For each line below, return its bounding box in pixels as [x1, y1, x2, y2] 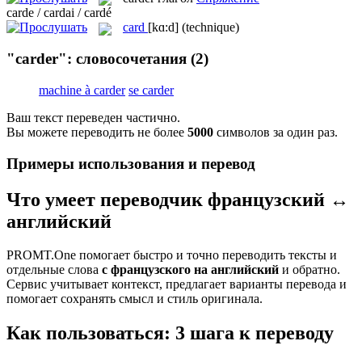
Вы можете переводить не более [6, 124, 187, 139]
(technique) [182, 20, 239, 35]
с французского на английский [102, 263, 279, 277]
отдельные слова [6, 263, 102, 277]
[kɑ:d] [148, 20, 179, 35]
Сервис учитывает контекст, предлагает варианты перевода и [6, 277, 347, 292]
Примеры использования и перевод [6, 154, 255, 172]
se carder [128, 82, 174, 97]
